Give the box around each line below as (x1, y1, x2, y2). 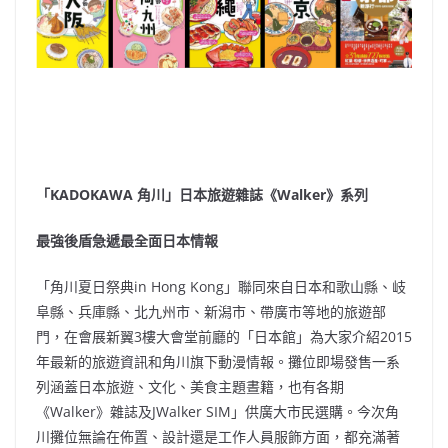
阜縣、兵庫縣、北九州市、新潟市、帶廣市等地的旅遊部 (36, 302, 386, 322)
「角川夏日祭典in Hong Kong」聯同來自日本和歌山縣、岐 (36, 277, 406, 297)
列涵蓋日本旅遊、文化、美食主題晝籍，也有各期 (36, 377, 344, 397)
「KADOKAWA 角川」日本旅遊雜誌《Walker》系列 (36, 185, 368, 205)
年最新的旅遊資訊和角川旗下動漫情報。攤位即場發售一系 (36, 352, 400, 372)
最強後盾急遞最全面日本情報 (36, 231, 218, 251)
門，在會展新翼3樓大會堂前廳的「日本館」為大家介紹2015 (36, 327, 412, 347)
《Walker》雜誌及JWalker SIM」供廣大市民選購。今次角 (36, 402, 399, 422)
